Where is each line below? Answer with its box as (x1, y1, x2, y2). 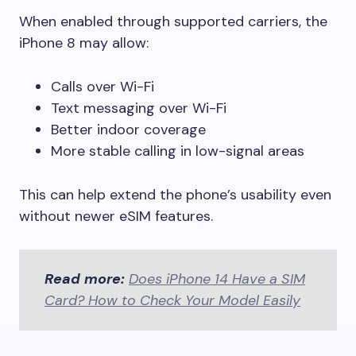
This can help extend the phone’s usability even (19, 184, 331, 204)
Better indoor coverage (51, 119, 206, 139)
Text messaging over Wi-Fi (51, 98, 226, 118)
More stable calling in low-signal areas (51, 141, 304, 161)
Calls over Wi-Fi (51, 76, 154, 96)
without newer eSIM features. (19, 206, 213, 226)
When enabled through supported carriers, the (19, 11, 327, 31)
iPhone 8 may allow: (19, 33, 149, 52)
